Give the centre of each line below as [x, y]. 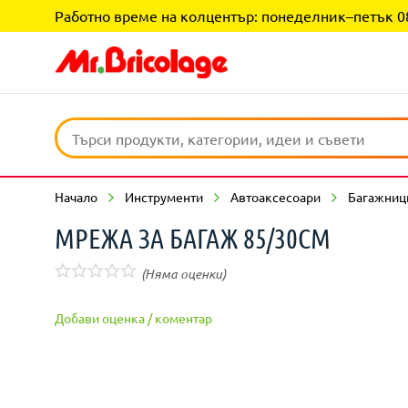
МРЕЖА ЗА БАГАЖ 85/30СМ [193, 238]
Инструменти [164, 197]
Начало [76, 197]
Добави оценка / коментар [133, 318]
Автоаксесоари [275, 197]
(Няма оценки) [184, 274]
